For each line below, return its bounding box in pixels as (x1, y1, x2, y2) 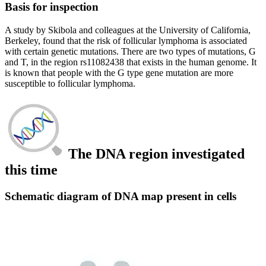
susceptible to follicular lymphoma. (5, 78, 135, 89)
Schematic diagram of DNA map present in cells (5, 189, 236, 202)
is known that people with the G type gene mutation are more (5, 68, 233, 78)
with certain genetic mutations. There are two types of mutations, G (5, 46, 256, 57)
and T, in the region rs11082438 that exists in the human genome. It (5, 57, 256, 68)
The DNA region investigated (65, 145, 245, 161)
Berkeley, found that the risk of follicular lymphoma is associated (5, 36, 247, 46)
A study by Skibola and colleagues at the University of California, (5, 25, 251, 36)
